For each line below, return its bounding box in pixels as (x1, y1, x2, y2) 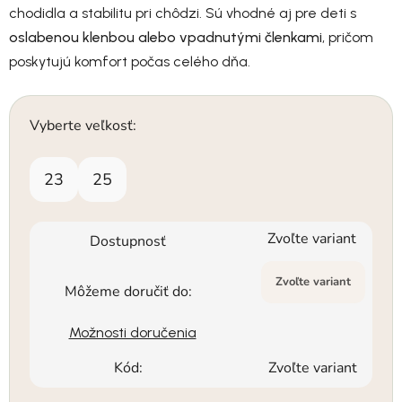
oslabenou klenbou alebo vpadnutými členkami (9, 29, 322, 47)
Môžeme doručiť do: (64, 282, 192, 302)
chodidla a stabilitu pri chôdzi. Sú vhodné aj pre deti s (9, 4, 356, 22)
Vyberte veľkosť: (30, 116, 136, 136)
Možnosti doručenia (68, 324, 197, 342)
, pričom (322, 29, 373, 47)
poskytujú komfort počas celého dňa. (9, 53, 250, 71)
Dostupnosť (90, 232, 166, 252)
